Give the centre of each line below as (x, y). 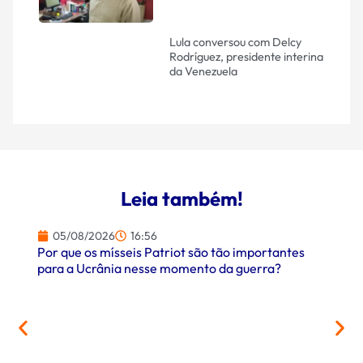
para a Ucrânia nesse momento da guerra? (159, 268)
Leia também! (181, 198)
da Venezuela (203, 72)
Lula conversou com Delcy (235, 43)
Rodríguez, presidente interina (246, 57)
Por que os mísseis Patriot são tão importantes (171, 252)
